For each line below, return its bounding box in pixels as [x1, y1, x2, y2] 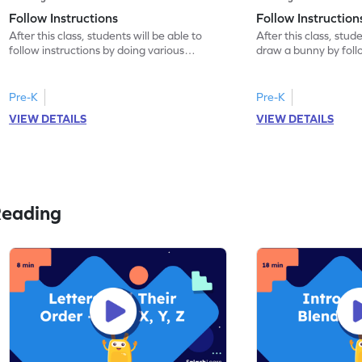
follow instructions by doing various [9, 43, 185, 57]
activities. [9, 57, 57, 71]
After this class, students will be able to [9, 28, 203, 42]
